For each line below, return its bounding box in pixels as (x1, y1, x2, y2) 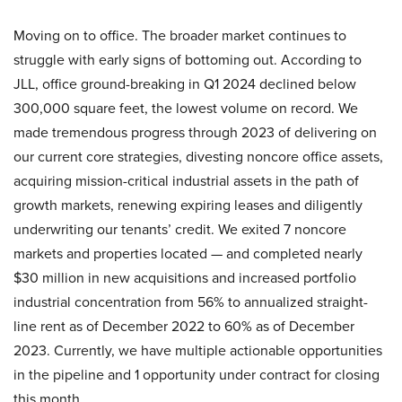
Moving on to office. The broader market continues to (13, 25, 346, 45)
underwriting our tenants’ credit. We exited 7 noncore (13, 219, 346, 239)
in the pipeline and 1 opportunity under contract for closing (13, 364, 380, 384)
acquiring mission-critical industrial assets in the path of (13, 170, 359, 190)
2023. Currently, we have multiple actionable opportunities (13, 340, 382, 360)
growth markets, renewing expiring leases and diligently (13, 195, 363, 214)
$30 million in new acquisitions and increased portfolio (13, 267, 356, 287)
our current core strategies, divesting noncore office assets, (13, 146, 383, 166)
